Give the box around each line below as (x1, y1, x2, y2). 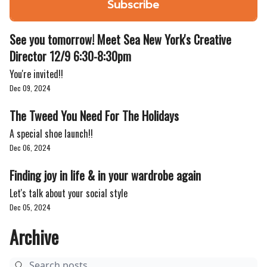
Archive (10, 223, 58, 250)
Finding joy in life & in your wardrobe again (10, 166, 201, 184)
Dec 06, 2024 (10, 142, 51, 153)
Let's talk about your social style (10, 186, 128, 200)
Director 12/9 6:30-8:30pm (10, 47, 131, 65)
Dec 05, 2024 (10, 202, 51, 212)
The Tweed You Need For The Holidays (10, 107, 179, 125)
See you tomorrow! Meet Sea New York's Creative (10, 30, 231, 48)
